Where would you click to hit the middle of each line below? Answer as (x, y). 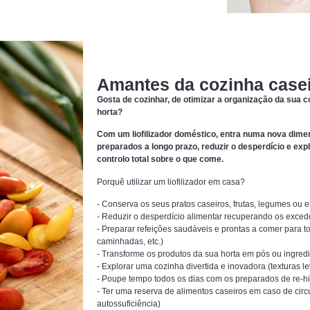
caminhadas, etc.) (130, 242)
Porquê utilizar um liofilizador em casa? (171, 182)
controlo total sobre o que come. (160, 159)
